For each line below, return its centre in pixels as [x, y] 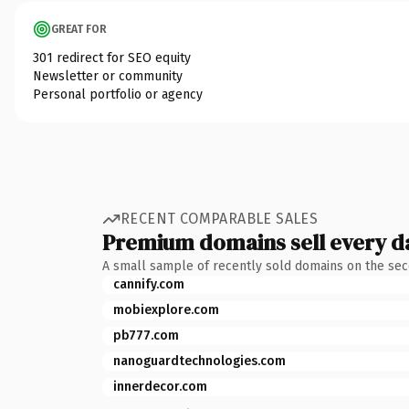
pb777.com [146, 335]
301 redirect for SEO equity [112, 58]
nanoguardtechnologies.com [199, 361]
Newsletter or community [108, 76]
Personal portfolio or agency [118, 94]
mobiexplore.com [166, 309]
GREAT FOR [79, 29]
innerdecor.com [160, 386]
